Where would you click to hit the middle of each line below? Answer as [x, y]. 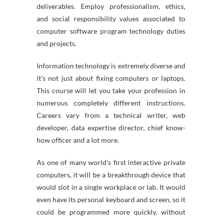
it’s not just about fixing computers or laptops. [111, 78]
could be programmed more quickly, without [111, 212]
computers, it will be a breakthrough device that [111, 175]
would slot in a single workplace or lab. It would [111, 187]
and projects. [56, 43]
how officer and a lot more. [78, 140]
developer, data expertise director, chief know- [111, 128]
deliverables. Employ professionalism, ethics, [111, 6]
